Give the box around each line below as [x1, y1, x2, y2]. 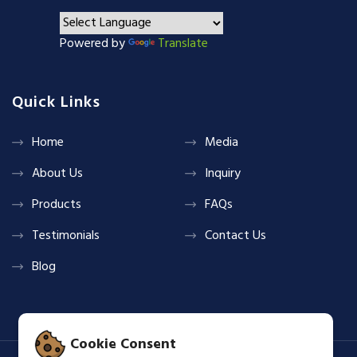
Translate [158, 33, 208, 54]
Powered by [60, 33, 128, 54]
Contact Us [205, 225, 266, 246]
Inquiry [205, 163, 241, 184]
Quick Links [12, 89, 100, 116]
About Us [32, 163, 83, 184]
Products [32, 194, 81, 215]
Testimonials [32, 225, 100, 246]
